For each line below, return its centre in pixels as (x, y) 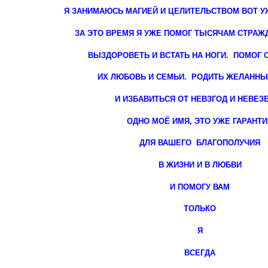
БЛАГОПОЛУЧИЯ (228, 143)
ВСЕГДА (200, 252)
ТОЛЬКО (200, 209)
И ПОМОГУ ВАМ (200, 187)
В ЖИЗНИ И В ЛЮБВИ (200, 165)
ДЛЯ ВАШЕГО (168, 143)
